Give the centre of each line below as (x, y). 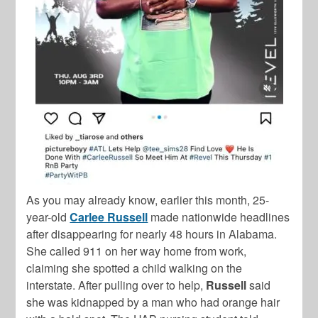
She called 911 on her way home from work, (137, 251)
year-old (48, 217)
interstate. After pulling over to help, (116, 285)
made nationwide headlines (219, 217)
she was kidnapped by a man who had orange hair (153, 302)
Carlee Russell (109, 217)
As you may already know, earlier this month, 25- (148, 200)
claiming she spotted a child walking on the (135, 268)
